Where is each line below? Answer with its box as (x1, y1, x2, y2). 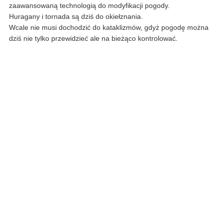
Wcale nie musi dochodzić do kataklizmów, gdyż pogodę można (9, 23, 209, 32)
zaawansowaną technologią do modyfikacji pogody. (9, 1, 170, 10)
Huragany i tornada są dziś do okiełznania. (9, 12, 143, 21)
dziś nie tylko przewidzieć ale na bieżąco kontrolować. (9, 34, 178, 43)
